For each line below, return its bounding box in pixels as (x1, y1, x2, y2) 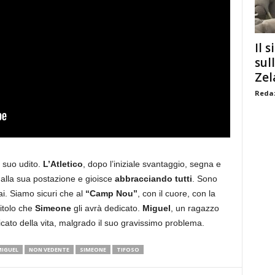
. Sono (192, 174, 217, 184)
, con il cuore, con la (137, 188, 215, 198)
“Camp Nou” (85, 188, 137, 198)
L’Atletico (42, 159, 83, 169)
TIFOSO (116, 246, 139, 254)
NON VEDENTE (28, 246, 69, 254)
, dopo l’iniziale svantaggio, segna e (82, 159, 221, 169)
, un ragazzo (170, 203, 219, 213)
